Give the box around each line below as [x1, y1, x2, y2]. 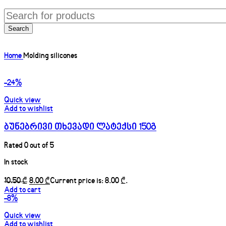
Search [8, 24, 29, 32]
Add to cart [4, 186, 41, 195]
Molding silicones [23, 52, 77, 61]
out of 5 [28, 142, 54, 151]
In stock [4, 158, 28, 167]
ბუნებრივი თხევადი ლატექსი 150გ [4, 123, 156, 133]
